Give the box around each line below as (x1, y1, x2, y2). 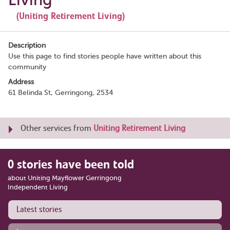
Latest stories (16, 204, 62, 215)
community (8, 63, 46, 71)
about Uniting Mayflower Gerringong (8, 174, 122, 182)
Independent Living (8, 183, 68, 191)
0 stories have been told (8, 157, 134, 172)
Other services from (21, 123, 93, 133)
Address (8, 78, 34, 86)
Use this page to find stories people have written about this (8, 52, 201, 60)
